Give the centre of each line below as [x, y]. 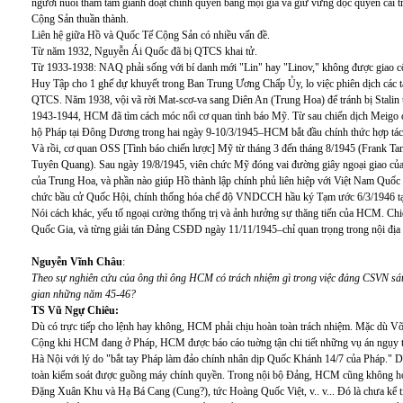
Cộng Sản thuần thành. [80, 19]
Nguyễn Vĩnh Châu [77, 262]
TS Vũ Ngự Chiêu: [75, 310]
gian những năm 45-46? [84, 294]
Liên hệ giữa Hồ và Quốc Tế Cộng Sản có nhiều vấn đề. [151, 35]
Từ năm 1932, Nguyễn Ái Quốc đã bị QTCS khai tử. [144, 51]
